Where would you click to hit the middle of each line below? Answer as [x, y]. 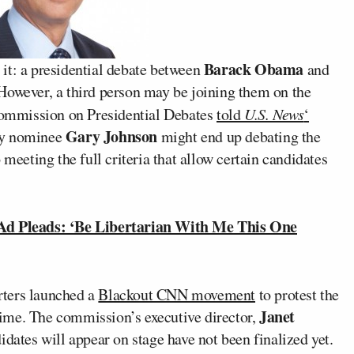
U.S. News [274, 114]
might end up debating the [239, 136]
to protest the [298, 294]
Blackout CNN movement [177, 294]
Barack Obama [254, 69]
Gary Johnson [111, 136]
